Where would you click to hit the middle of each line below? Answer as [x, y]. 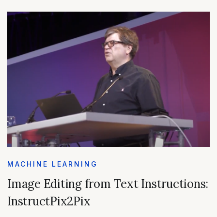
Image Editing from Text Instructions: [108, 184]
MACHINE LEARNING [53, 164]
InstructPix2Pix [49, 201]
